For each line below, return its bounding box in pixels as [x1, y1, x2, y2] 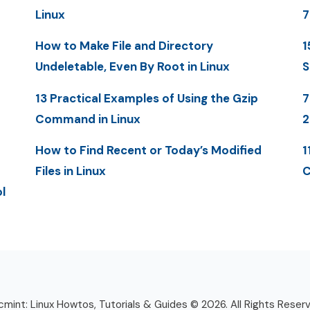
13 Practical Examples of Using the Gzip [35, 90, 258, 106]
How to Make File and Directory [35, 38, 213, 54]
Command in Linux [35, 111, 140, 127]
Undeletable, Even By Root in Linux [35, 59, 230, 75]
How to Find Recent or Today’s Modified [35, 143, 262, 158]
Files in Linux [35, 163, 106, 179]
